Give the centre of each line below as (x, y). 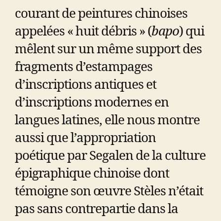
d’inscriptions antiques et (86, 85)
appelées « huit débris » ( (83, 31)
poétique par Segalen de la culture (110, 156)
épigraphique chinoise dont (92, 173)
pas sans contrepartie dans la (96, 209)
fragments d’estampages (84, 67)
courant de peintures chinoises (101, 14)
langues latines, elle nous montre (107, 120)
